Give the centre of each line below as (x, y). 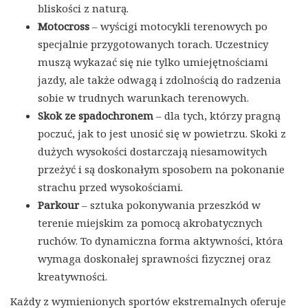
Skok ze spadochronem (96, 116)
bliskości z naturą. (83, 9)
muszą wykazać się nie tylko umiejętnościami (153, 62)
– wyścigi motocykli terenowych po (178, 26)
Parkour (58, 205)
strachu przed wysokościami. (110, 187)
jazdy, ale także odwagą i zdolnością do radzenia (159, 80)
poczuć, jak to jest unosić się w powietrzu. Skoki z (162, 134)
